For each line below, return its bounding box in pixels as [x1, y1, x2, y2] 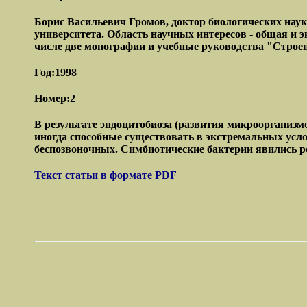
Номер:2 [34, 93, 75, 105]
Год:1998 [34, 66, 77, 79]
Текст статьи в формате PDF [34, 169, 177, 181]
